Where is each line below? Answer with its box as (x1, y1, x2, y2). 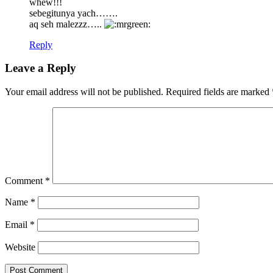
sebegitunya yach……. (29, 7, 118, 18)
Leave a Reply (5, 62, 76, 75)
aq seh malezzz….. (29, 18, 104, 29)
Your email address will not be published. (5, 86, 163, 97)
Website (5, 241, 35, 252)
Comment (5, 175, 45, 186)
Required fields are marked (166, 86, 272, 97)
